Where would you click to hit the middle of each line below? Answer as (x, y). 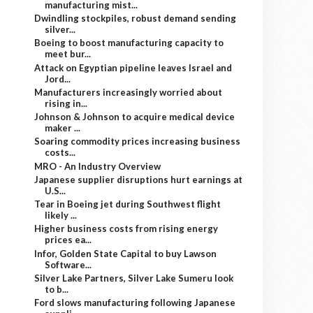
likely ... (61, 215)
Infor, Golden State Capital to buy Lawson (126, 253)
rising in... (66, 103)
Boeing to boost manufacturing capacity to (129, 43)
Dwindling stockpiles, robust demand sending (136, 18)
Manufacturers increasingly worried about (129, 92)
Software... (68, 264)
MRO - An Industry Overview (98, 166)
